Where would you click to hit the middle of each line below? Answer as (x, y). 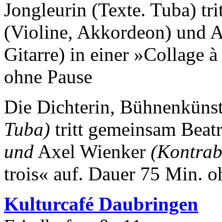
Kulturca (41, 204)
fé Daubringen (139, 204)
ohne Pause (48, 77)
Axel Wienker (92, 152)
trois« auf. (44, 174)
